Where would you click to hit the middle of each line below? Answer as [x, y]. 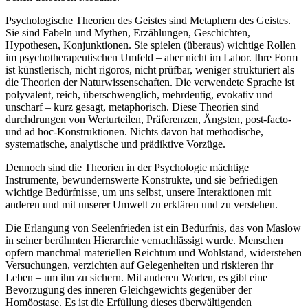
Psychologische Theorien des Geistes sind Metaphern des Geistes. [148, 21]
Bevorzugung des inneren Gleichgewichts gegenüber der [129, 290]
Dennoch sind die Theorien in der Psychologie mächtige [127, 168]
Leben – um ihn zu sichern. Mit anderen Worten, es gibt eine [136, 278]
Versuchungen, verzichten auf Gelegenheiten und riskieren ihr [139, 265]
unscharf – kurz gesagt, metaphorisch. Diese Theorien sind [132, 107]
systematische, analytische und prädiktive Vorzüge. [115, 144]
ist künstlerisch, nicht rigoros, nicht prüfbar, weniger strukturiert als [150, 70]
